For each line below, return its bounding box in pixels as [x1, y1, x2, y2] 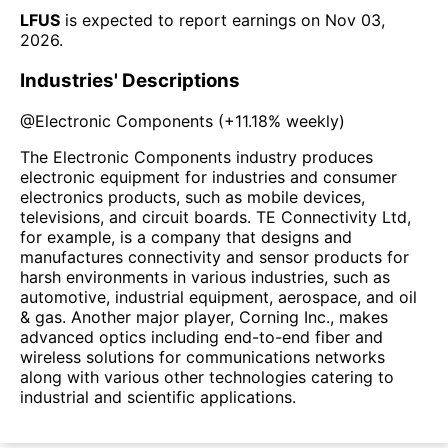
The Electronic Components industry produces [20, 146, 373, 167]
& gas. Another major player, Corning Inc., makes [20, 306, 388, 327]
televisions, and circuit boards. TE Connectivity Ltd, [20, 206, 411, 227]
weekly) [281, 110, 345, 131]
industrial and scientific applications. [20, 386, 296, 407]
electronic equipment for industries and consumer [20, 166, 397, 187]
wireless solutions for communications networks [20, 346, 385, 367]
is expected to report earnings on [60, 10, 320, 31]
